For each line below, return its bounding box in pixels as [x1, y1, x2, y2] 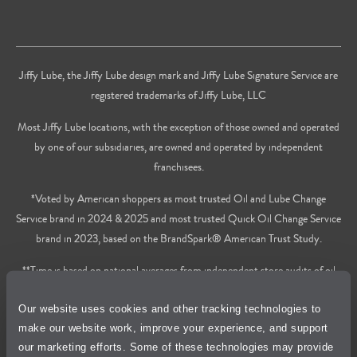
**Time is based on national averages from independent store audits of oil [22, 261, 335, 278]
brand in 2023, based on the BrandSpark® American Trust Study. [35, 229, 322, 246]
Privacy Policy [143, 312, 214, 331]
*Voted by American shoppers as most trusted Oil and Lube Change [31, 190, 326, 206]
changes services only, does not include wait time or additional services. [25, 281, 331, 298]
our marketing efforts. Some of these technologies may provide [18, 340, 334, 353]
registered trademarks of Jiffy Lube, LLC [91, 86, 266, 103]
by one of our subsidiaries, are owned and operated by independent [34, 138, 323, 155]
